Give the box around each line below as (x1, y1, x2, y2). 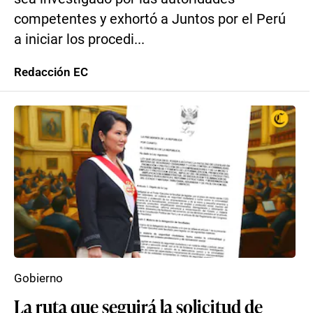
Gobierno (14, 271, 63, 285)
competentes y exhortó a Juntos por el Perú (14, 11, 286, 27)
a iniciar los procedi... (14, 31, 145, 48)
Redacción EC (14, 65, 88, 79)
